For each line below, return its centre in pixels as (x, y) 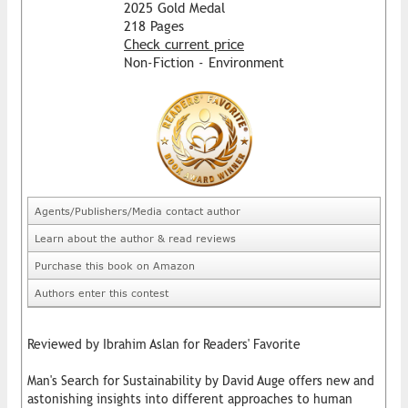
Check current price (184, 44)
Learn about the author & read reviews (135, 238)
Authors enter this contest (102, 292)
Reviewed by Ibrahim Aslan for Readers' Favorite (164, 344)
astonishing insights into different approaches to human (190, 398)
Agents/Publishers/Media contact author (138, 210)
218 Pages (154, 25)
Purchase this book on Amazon (115, 265)
